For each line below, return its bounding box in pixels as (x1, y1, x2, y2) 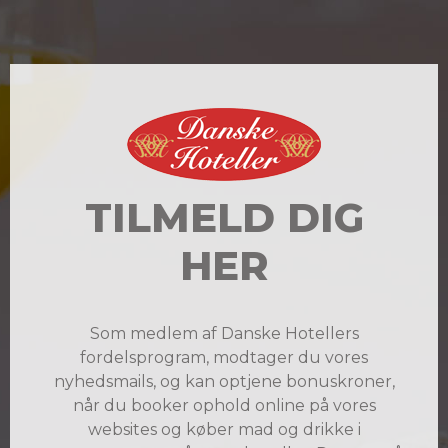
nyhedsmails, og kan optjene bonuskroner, (53, 372, 395, 391)
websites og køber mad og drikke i (87, 420, 361, 439)
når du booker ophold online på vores (72, 396, 376, 415)
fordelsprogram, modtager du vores (80, 348, 368, 367)
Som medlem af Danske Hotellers (89, 324, 359, 343)
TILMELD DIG (84, 193, 364, 242)
